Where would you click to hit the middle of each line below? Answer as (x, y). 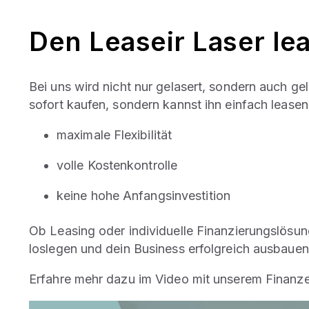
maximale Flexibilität (114, 134)
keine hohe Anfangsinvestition (143, 195)
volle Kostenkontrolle (117, 165)
